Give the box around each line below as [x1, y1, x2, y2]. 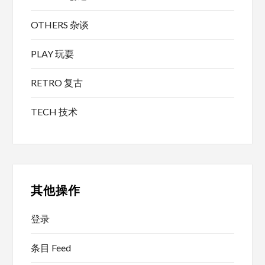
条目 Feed [31, 241, 72, 253]
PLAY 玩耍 [31, 47, 75, 59]
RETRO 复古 [31, 76, 83, 88]
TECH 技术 [31, 105, 78, 117]
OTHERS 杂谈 [31, 18, 89, 30]
